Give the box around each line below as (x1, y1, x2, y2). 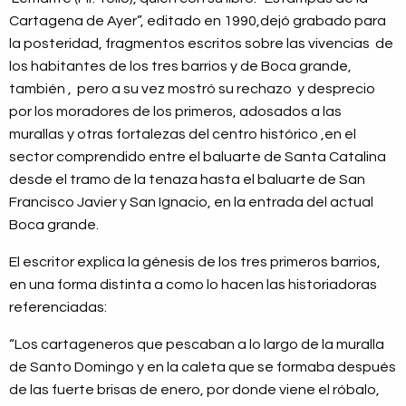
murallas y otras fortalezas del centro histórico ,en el (9, 126, 356, 141)
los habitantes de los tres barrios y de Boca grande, (9, 58, 352, 73)
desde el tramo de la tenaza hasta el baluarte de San (9, 171, 365, 187)
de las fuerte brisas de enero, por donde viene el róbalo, (9, 382, 380, 397)
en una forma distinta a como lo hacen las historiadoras (9, 276, 377, 292)
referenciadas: (9, 299, 107, 314)
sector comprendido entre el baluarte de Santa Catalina (9, 149, 386, 164)
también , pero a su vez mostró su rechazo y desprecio (9, 81, 375, 96)
